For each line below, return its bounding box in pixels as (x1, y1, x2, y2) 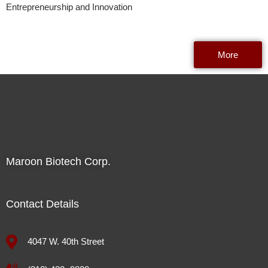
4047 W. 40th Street (28, 237, 105, 247)
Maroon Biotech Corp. (6, 155, 111, 168)
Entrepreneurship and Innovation (6, 2, 132, 12)
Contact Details (6, 197, 79, 211)
